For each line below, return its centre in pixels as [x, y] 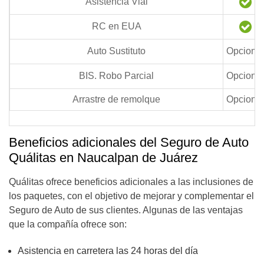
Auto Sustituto [116, 51]
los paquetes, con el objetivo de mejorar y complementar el [131, 196]
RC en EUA [116, 26]
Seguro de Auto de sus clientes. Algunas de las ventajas [126, 210]
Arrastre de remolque [116, 99]
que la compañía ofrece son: [68, 224]
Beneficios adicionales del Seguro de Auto [129, 142]
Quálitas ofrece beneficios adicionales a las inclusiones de [131, 182]
